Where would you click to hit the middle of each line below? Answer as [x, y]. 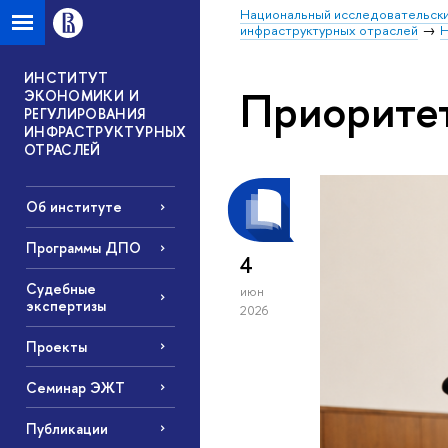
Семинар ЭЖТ [75, 387]
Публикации [66, 428]
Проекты [56, 346]
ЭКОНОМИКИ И [81, 95]
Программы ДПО [83, 248]
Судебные [60, 289]
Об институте [73, 207]
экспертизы [65, 306]
